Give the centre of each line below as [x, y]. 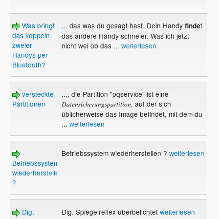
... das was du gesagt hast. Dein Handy [122, 25]
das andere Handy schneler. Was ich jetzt [125, 35]
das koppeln [31, 35]
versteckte [37, 94]
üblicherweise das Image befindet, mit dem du [132, 114]
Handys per [30, 55]
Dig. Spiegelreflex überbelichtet [110, 211]
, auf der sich [151, 103]
